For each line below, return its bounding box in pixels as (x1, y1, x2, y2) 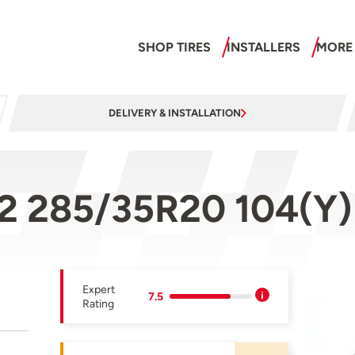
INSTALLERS (226, 40, 300, 55)
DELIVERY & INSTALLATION (109, 107, 241, 120)
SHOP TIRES (137, 40, 211, 55)
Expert (82, 282, 116, 297)
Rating (82, 296, 115, 311)
